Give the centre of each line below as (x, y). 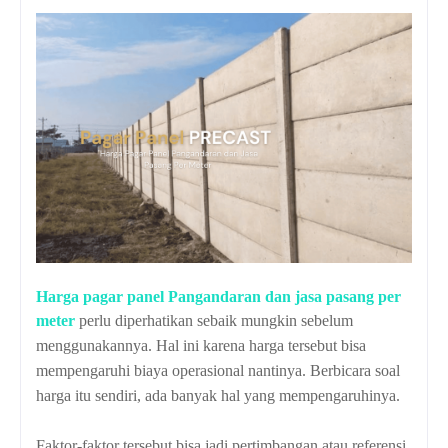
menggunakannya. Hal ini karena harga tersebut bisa (201, 346)
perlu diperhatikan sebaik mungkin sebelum (214, 321)
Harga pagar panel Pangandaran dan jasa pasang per (218, 297)
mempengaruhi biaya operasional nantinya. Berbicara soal (218, 371)
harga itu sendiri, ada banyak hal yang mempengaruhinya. (218, 396)
